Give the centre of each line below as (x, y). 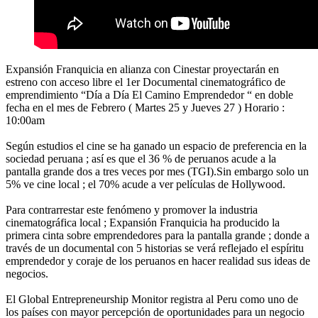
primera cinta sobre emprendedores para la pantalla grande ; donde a (158, 235)
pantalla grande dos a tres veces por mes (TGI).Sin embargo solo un (157, 171)
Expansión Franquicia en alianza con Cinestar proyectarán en (142, 69)
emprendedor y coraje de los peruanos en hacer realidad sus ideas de (158, 261)
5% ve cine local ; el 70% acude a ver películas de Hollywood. (146, 184)
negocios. (27, 273)
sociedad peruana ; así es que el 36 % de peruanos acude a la (141, 158)
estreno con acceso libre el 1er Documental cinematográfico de (146, 82)
